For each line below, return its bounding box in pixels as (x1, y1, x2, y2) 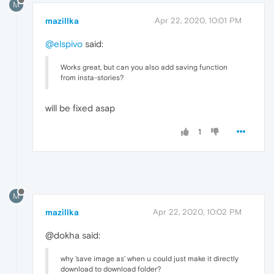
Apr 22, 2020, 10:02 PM (153, 207, 242, 217)
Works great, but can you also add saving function (61, 62, 228, 72)
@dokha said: (45, 229, 100, 240)
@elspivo (45, 38, 83, 49)
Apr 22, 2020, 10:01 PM (155, 15, 242, 25)
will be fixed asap (45, 102, 115, 113)
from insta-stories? (61, 73, 124, 82)
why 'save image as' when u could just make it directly (61, 254, 239, 263)
